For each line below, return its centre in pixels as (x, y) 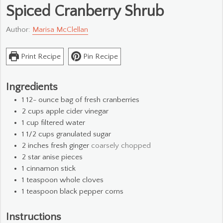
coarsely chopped (121, 146)
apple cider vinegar (77, 111)
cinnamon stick (51, 169)
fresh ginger (70, 146)
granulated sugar (84, 134)
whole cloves (82, 180)
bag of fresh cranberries (100, 100)
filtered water (63, 123)
